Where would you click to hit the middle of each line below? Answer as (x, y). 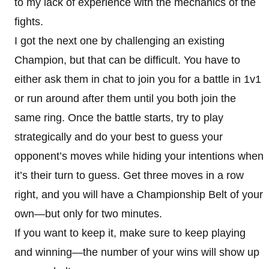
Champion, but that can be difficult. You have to (127, 60)
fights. (29, 21)
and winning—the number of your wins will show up (137, 252)
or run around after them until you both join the (125, 98)
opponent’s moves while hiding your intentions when (139, 156)
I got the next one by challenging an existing (119, 41)
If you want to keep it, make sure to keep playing (130, 233)
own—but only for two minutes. (88, 213)
